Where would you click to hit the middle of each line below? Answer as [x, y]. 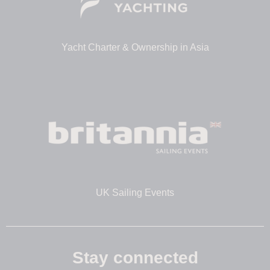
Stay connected [135, 257]
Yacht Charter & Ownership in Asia [135, 47]
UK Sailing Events [135, 192]
